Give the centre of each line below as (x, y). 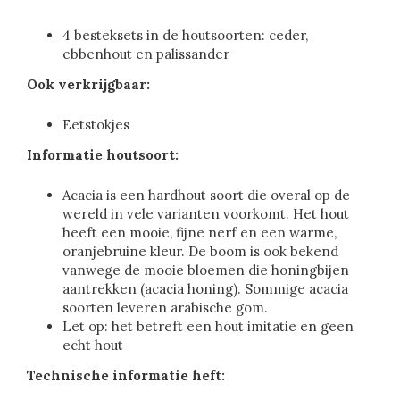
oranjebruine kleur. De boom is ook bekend (200, 252)
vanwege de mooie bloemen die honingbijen (206, 271)
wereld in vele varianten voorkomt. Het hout (206, 214)
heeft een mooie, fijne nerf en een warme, (200, 233)
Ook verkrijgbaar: (88, 85)
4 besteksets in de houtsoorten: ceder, (185, 36)
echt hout (93, 346)
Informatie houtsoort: (103, 155)
